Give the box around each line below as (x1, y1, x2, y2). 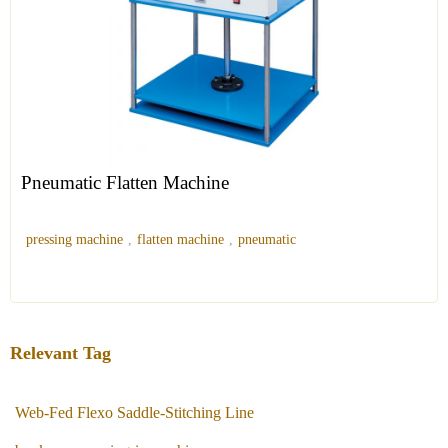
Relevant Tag (10, 343, 111, 363)
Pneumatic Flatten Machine (21, 172, 229, 193)
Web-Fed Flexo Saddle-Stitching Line (15, 404, 254, 421)
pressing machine (26, 232, 123, 247)
